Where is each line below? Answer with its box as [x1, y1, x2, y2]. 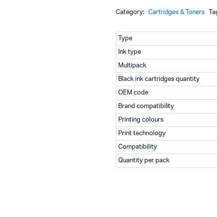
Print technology [118, 130, 166, 137]
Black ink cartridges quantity [118, 76, 200, 82]
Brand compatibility [118, 103, 174, 109]
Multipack [118, 62, 146, 69]
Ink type [118, 49, 141, 55]
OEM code [118, 90, 148, 96]
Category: [116, 9, 146, 15]
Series [141, 49, 159, 55]
